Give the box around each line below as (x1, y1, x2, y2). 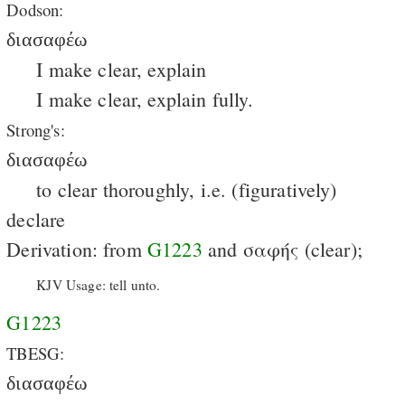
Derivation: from (6, 235, 147, 262)
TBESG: (6, 341, 65, 364)
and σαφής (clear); (202, 235, 363, 262)
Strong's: (6, 118, 65, 141)
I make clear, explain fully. (36, 85, 253, 112)
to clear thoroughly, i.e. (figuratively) (36, 175, 337, 202)
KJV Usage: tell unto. (36, 276, 161, 295)
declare (6, 205, 66, 232)
